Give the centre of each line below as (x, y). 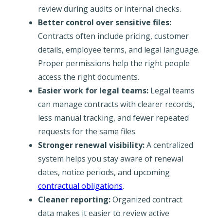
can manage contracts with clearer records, (116, 104)
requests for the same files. (87, 131)
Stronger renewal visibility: (91, 145)
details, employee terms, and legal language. (118, 49)
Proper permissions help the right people (114, 63)
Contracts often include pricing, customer (113, 36)
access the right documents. (88, 77)
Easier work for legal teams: (93, 90)
